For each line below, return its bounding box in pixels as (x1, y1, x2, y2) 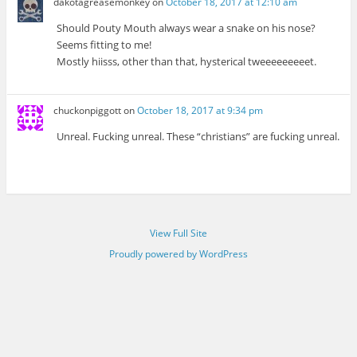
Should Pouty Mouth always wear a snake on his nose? (57, 20, 316, 35)
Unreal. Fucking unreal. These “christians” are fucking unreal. (57, 129, 340, 144)
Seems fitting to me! (57, 37, 152, 52)
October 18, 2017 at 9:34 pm (137, 104, 264, 118)
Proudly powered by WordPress (109, 246, 248, 261)
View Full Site (150, 226, 207, 240)
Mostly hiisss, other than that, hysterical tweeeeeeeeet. (57, 53, 317, 69)
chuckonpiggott (53, 104, 122, 118)
